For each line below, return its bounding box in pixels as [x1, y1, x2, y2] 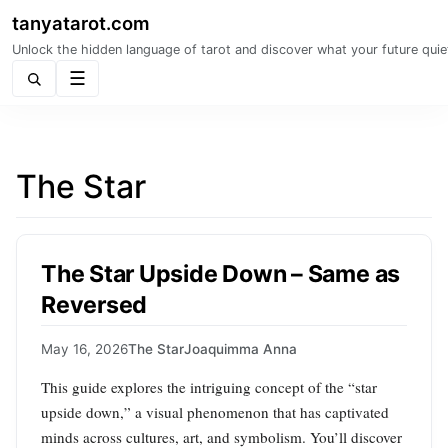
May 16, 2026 [41, 341, 128, 358]
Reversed [41, 290, 148, 319]
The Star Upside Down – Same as [41, 259, 401, 288]
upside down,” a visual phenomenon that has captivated [41, 402, 389, 423]
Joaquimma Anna [184, 341, 297, 358]
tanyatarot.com [12, 12, 150, 34]
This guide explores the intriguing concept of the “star [41, 377, 377, 398]
